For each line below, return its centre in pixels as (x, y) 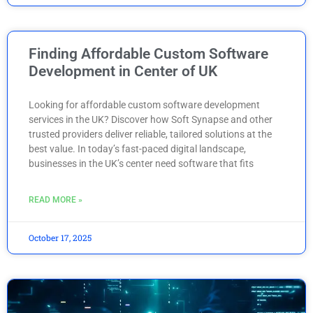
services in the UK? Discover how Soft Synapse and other (151, 119)
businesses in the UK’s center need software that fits (141, 163)
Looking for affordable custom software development (144, 104)
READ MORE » (56, 199)
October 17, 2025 (60, 237)
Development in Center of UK (123, 71)
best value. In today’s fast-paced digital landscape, (137, 148)
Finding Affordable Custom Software (148, 53)
